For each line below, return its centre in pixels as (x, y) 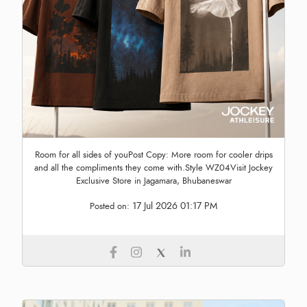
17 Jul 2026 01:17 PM (175, 206)
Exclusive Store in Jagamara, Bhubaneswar (153, 181)
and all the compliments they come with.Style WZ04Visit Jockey (153, 168)
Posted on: (111, 206)
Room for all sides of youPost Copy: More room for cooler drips (153, 155)
